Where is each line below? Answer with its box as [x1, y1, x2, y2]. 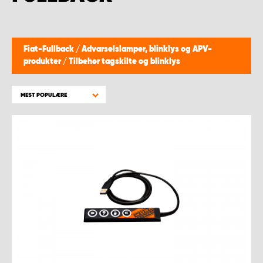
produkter [23, 58, 63, 66]
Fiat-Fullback [23, 45, 76, 53]
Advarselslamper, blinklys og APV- [82, 45, 212, 53]
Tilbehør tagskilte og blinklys [69, 58, 180, 66]
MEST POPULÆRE [21, 92, 67, 98]
